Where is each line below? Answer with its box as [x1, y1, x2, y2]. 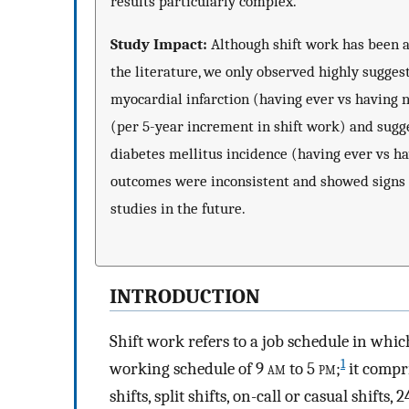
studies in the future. [110, 199, 246, 218]
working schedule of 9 [110, 359, 267, 380]
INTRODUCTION [110, 285, 260, 309]
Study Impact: [110, 35, 207, 54]
